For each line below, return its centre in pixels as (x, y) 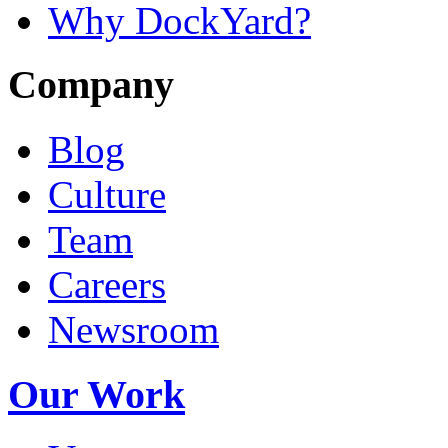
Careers (107, 284)
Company (91, 85)
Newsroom (133, 329)
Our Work (96, 394)
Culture (107, 194)
